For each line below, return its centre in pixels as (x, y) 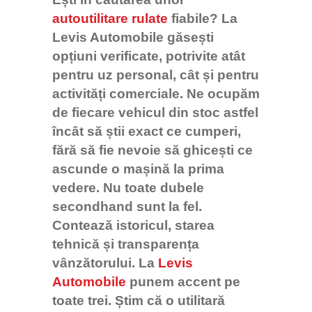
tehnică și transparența (126, 244)
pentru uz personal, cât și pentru (156, 75)
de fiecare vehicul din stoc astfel (155, 113)
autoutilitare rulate (110, 19)
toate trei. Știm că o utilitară (139, 301)
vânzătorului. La (105, 263)
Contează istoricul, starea (133, 226)
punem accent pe (183, 282)
